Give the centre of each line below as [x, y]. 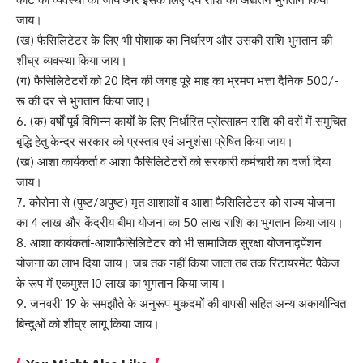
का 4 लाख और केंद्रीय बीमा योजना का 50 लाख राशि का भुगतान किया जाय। [180, 222]
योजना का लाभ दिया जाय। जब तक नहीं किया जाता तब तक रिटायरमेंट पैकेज [178, 263]
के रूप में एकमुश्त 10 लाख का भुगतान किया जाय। [121, 283]
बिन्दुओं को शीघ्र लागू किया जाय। [88, 323]
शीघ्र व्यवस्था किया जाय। [72, 60]
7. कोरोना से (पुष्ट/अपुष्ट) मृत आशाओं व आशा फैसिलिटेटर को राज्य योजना [175, 202]
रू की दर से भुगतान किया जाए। [84, 100]
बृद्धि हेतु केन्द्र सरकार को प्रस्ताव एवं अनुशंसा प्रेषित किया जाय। [155, 141]
